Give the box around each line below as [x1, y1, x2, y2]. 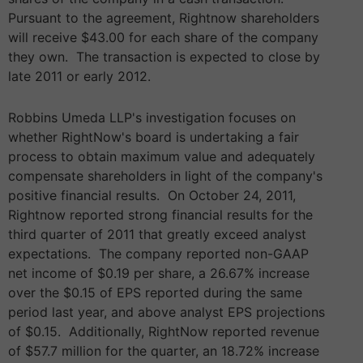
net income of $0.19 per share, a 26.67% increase [8, 265, 310, 282]
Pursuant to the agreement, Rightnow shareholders [8, 10, 319, 27]
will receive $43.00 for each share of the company [8, 29, 318, 46]
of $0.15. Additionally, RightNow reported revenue [8, 323, 319, 340]
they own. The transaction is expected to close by [8, 49, 320, 66]
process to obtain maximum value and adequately [8, 148, 315, 165]
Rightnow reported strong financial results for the [8, 207, 313, 224]
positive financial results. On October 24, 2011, [8, 187, 296, 204]
